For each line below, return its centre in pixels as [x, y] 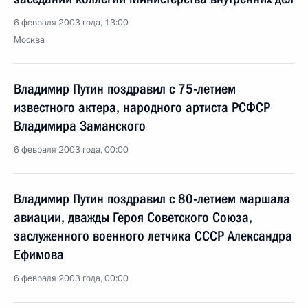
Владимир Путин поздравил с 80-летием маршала [152, 199]
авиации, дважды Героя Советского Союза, [133, 217]
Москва [29, 40]
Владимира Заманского [80, 126]
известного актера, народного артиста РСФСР [142, 107]
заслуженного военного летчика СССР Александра [153, 236]
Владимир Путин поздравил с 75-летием [125, 89]
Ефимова [39, 254]
